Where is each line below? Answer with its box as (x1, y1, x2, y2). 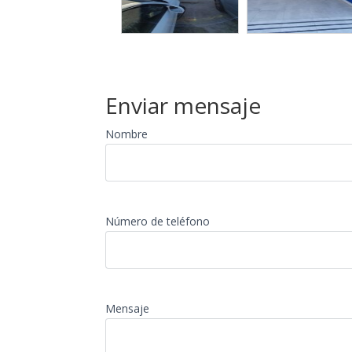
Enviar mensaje (105, 90, 262, 120)
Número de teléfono (105, 213, 211, 229)
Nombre (105, 126, 148, 141)
